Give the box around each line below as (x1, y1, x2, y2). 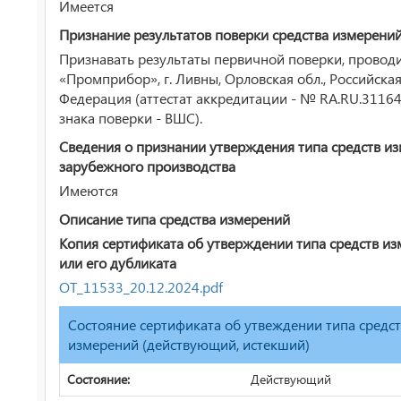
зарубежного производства (59, 157, 235, 175)
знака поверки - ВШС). (59, 108, 202, 127)
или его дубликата (59, 253, 176, 272)
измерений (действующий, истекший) (68, 335, 310, 354)
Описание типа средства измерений (59, 209, 290, 228)
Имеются (59, 181, 118, 200)
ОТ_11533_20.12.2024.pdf (59, 277, 223, 296)
